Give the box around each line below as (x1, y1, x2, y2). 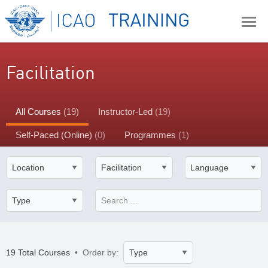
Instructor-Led (98, 106, 155, 117)
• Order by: (72, 248, 123, 258)
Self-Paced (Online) (16, 130, 95, 140)
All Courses (16, 106, 63, 117)
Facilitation (6, 61, 95, 83)
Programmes (124, 130, 178, 140)
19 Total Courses (6, 248, 72, 258)
